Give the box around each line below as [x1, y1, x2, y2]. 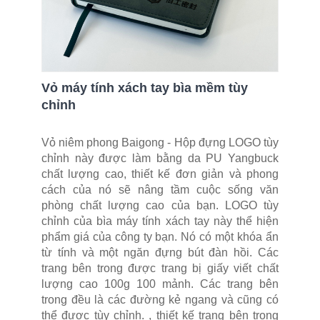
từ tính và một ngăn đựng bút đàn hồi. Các [41, 246, 279, 259]
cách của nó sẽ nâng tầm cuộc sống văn [41, 183, 279, 196]
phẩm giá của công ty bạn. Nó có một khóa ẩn [41, 230, 279, 243]
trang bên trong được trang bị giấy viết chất [41, 261, 279, 274]
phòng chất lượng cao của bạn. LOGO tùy [41, 199, 279, 211]
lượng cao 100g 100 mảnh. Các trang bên [41, 277, 279, 290]
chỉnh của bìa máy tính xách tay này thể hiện [41, 214, 279, 227]
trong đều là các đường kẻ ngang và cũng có [41, 293, 279, 306]
